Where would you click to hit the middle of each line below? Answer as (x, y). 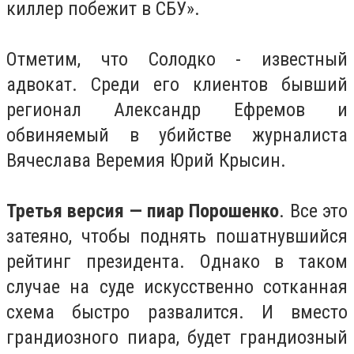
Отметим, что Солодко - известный (177, 59)
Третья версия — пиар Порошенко (143, 211)
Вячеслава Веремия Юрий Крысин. (146, 160)
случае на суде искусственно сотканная (177, 286)
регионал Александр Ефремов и (177, 109)
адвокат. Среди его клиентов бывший (177, 84)
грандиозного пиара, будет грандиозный (177, 337)
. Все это (314, 211)
